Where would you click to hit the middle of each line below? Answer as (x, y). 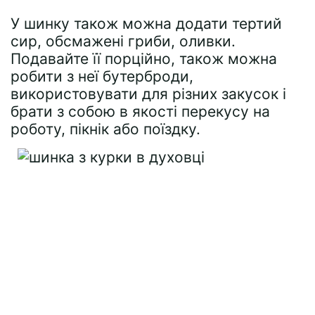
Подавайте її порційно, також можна (144, 59)
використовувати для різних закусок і (148, 94)
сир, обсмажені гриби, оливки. (123, 41)
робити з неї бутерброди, (102, 76)
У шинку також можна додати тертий (146, 24)
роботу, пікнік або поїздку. (105, 129)
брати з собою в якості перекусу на (140, 111)
